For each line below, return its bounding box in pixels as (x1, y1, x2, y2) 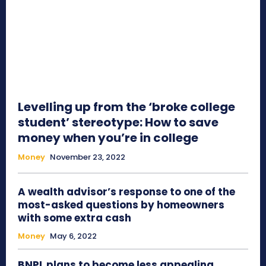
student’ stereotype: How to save (18, 114, 218, 131)
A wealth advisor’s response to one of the (18, 185, 235, 199)
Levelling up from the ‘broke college (18, 99, 235, 116)
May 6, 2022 (50, 230, 97, 242)
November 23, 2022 (50, 151, 125, 163)
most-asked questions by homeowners (18, 198, 224, 213)
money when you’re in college (18, 129, 198, 147)
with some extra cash (18, 211, 131, 226)
